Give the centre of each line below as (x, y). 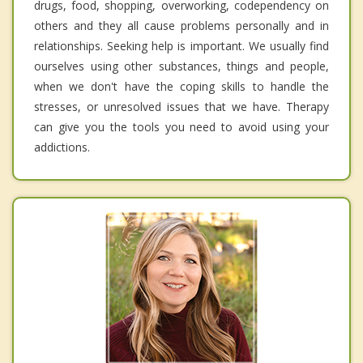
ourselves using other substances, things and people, (181, 66)
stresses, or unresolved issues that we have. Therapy (181, 106)
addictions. (62, 147)
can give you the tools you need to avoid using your (181, 126)
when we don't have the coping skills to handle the (181, 86)
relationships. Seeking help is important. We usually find (181, 45)
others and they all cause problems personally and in (181, 25)
